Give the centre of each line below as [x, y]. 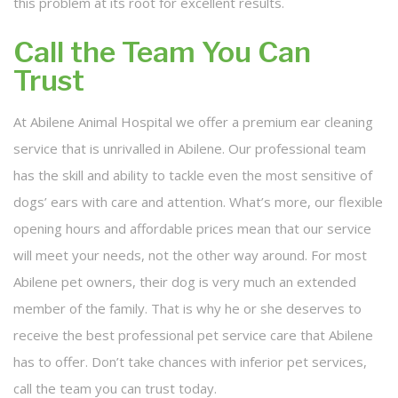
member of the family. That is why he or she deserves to [187, 308]
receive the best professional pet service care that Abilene [193, 335]
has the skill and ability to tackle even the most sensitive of [193, 175]
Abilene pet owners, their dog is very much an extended [185, 282]
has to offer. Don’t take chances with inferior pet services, [190, 362]
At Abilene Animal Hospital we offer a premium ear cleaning [193, 122]
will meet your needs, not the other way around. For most [190, 255]
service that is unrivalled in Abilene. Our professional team [190, 148]
